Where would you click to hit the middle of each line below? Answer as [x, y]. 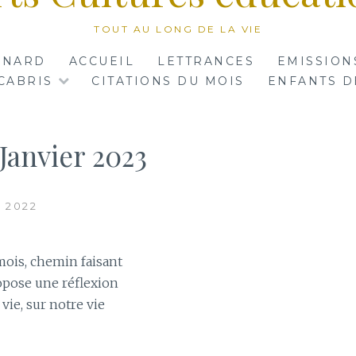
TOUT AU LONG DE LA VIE [178, 29]
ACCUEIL [102, 62]
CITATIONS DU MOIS [168, 81]
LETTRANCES [206, 62]
